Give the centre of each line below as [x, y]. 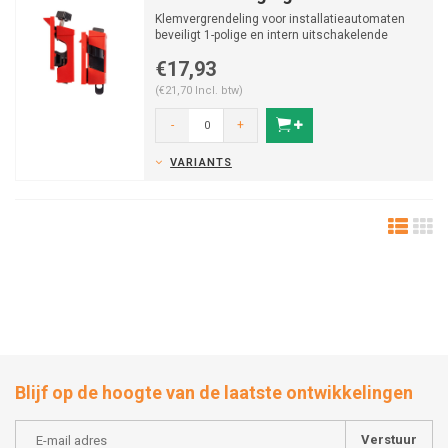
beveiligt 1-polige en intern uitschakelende [271, 35]
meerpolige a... [195, 51]
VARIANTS [201, 162]
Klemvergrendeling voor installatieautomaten [280, 19]
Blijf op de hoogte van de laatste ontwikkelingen [214, 392]
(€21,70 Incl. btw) [199, 90]
